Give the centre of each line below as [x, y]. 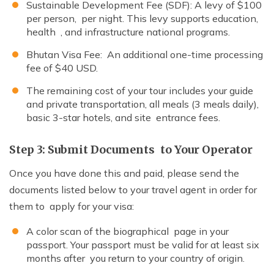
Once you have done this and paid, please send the [124, 173]
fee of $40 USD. [62, 68]
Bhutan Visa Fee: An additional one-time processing [145, 55]
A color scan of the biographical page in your [128, 231]
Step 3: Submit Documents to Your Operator [131, 150]
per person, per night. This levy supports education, [142, 19]
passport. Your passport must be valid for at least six [143, 245]
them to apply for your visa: [72, 206]
